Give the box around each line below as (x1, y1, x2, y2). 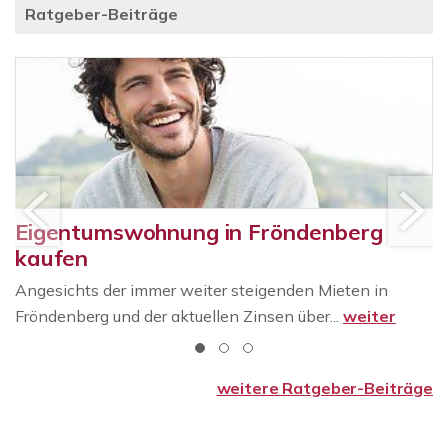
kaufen (15, 244, 89, 272)
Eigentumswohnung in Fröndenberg (15, 218, 383, 246)
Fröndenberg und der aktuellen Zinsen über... (15, 306, 343, 326)
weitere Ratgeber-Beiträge (216, 378, 433, 398)
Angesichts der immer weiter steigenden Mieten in (15, 280, 388, 300)
